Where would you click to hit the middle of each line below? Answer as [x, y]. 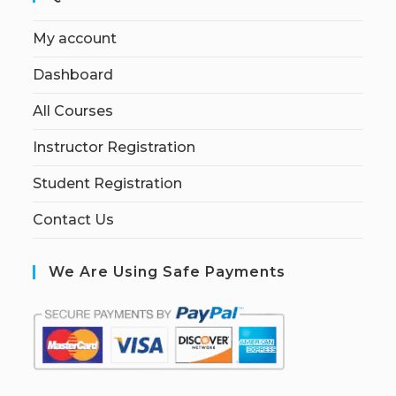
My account [75, 38]
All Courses [73, 111]
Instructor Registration [114, 147]
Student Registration [108, 183]
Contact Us [74, 220]
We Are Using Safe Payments [168, 272]
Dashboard [73, 75]
